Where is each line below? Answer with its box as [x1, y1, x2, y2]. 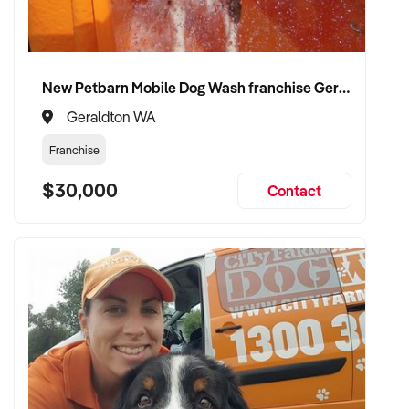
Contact [267, 181, 321, 200]
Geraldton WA [67, 107, 155, 126]
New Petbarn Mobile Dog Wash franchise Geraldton [339, 79, 350, 97]
